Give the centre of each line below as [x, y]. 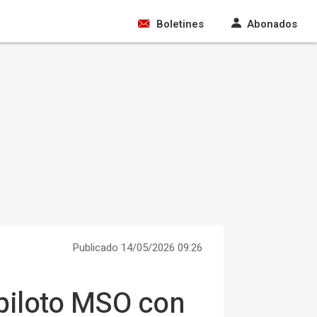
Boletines [180, 24]
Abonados [272, 24]
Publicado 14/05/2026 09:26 [137, 248]
